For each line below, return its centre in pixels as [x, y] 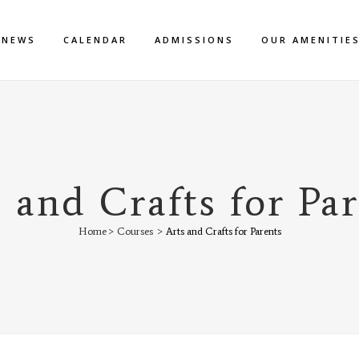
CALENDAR [95, 40]
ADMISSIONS [194, 40]
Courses [135, 231]
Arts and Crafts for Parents [223, 231]
